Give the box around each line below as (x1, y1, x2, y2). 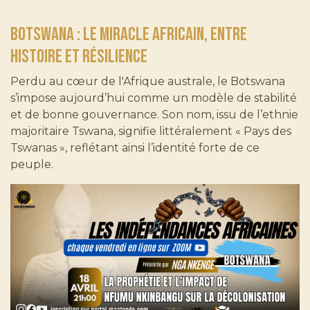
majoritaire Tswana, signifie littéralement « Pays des (10, 124, 291, 138)
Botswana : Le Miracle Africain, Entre (10, 23, 247, 46)
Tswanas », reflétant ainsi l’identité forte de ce (10, 140, 259, 154)
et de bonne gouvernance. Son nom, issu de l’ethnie (10, 107, 298, 121)
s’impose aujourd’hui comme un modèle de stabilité (10, 91, 297, 104)
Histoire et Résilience (10, 45, 147, 68)
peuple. (10, 157, 53, 171)
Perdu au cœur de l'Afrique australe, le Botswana (10, 74, 285, 88)
